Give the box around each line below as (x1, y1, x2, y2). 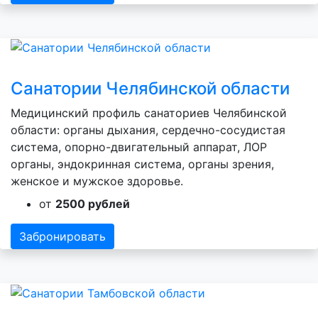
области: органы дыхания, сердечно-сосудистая (11, 123, 285, 138)
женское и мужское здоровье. (11, 174, 183, 189)
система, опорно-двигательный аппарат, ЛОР (11, 140, 267, 155)
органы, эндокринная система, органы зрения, (11, 157, 274, 172)
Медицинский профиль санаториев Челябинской (11, 106, 287, 121)
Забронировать (19, 229, 106, 244)
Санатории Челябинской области (11, 78, 290, 99)
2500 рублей (55, 197, 130, 212)
